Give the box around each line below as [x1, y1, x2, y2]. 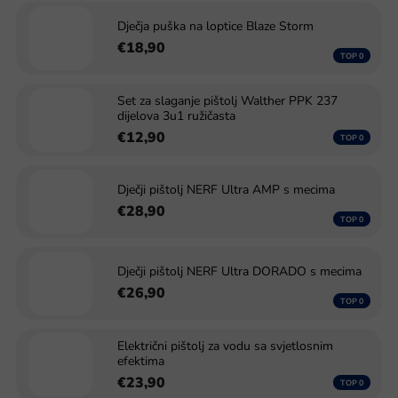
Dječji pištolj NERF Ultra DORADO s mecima [117, 263, 362, 280]
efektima [117, 352, 164, 370]
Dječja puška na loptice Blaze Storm [117, 18, 314, 35]
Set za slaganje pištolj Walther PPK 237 [117, 92, 338, 109]
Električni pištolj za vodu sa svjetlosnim [117, 337, 333, 354]
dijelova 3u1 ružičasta [117, 107, 235, 124]
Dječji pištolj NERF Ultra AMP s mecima [117, 181, 335, 198]
